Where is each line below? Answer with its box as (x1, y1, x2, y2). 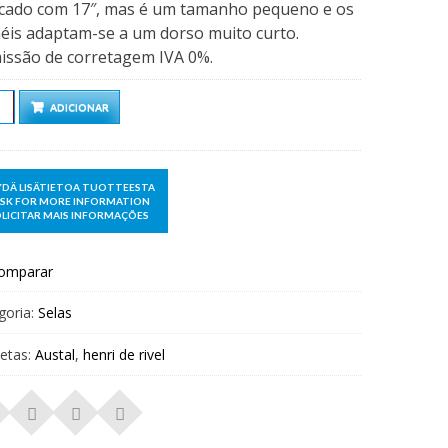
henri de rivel (82, 345, 165, 365)
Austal (34, 345, 75, 365)
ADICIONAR (49, 101, 109, 113)
